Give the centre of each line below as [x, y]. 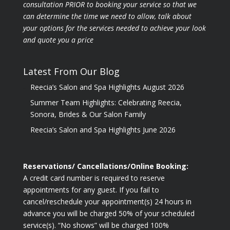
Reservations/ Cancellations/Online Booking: [106, 166]
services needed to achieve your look [147, 28]
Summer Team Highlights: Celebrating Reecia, [106, 102]
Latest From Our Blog [71, 71]
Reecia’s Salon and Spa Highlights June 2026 [103, 129]
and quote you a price [58, 40]
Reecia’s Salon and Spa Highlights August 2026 [107, 87]
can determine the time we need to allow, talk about [107, 16]
